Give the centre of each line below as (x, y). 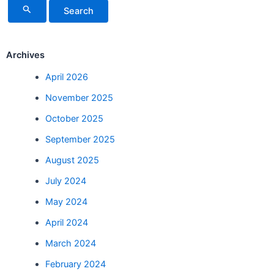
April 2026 (66, 77)
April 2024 (66, 222)
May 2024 (66, 202)
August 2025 (72, 160)
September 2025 (80, 139)
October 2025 (74, 118)
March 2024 (70, 243)
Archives (25, 55)
